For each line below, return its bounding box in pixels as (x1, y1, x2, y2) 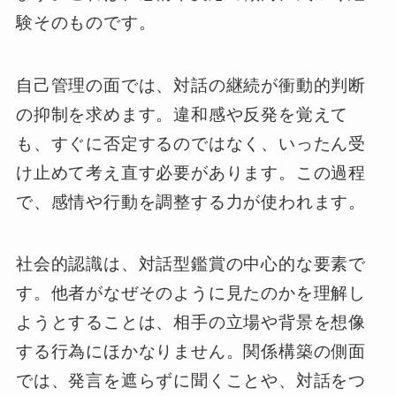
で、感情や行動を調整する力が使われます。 (15, 192, 367, 211)
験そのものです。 (15, 12, 156, 32)
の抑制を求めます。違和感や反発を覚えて (15, 104, 349, 124)
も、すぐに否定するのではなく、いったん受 (15, 133, 367, 153)
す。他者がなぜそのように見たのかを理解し (15, 284, 367, 303)
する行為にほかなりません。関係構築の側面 (15, 342, 367, 362)
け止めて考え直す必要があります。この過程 (15, 163, 367, 182)
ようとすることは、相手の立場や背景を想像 (15, 313, 367, 332)
